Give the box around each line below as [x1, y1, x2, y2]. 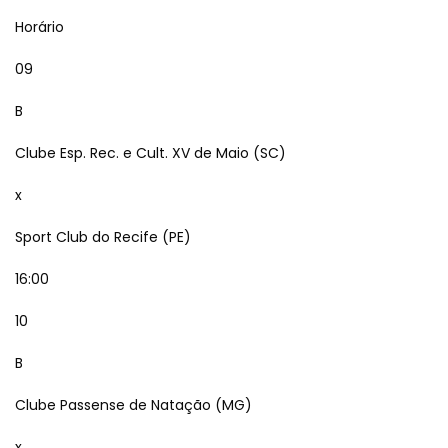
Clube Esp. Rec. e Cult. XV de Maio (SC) [15, 143, 286, 163]
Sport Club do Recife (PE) [15, 227, 191, 247]
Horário [15, 17, 64, 37]
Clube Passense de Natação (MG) [15, 395, 252, 415]
